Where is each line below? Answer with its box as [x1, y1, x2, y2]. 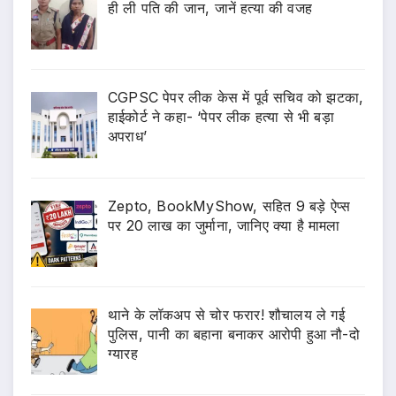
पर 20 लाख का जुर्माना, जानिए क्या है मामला [108, 216, 340, 234]
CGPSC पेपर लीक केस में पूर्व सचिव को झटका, [108, 88, 364, 106]
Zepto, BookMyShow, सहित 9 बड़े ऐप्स [108, 196, 351, 215]
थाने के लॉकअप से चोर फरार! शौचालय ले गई [108, 305, 345, 324]
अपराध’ [108, 126, 147, 145]
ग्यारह [108, 344, 138, 362]
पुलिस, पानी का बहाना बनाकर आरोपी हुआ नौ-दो [108, 324, 360, 343]
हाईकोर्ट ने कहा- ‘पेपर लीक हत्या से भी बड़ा [108, 107, 334, 126]
